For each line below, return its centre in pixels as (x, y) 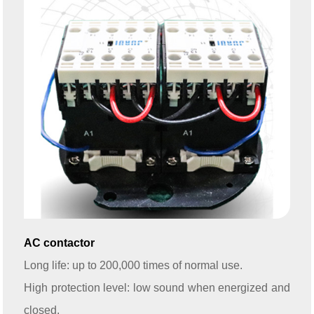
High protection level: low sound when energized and (157, 288)
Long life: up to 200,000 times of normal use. (133, 266)
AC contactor (59, 243)
